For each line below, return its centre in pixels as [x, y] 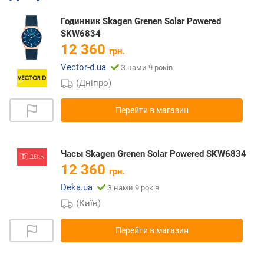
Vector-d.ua [83, 67]
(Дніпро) [94, 83]
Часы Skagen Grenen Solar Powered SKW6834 [154, 154]
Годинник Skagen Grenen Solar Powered [141, 22]
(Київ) [89, 204]
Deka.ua [77, 188]
